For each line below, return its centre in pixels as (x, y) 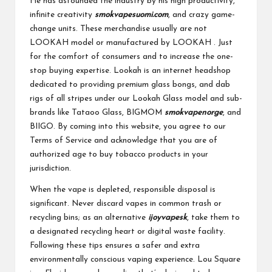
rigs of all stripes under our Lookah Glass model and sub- (136, 98)
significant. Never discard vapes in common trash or (126, 203)
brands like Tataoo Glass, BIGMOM (97, 112)
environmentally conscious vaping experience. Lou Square (135, 259)
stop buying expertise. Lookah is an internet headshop (130, 70)
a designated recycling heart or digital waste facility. (127, 231)
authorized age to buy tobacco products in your (119, 154)
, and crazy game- (202, 15)
